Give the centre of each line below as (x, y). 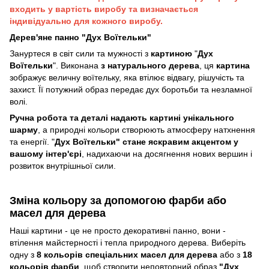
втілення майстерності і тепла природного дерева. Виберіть (128, 243)
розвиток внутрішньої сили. (63, 165)
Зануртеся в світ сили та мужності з (80, 53)
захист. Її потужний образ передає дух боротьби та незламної (131, 89)
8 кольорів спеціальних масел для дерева (128, 255)
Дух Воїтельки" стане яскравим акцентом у (147, 141)
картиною (173, 53)
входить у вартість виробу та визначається (104, 9)
